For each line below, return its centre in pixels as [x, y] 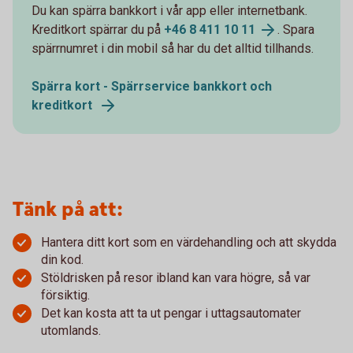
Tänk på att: [68, 210]
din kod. [62, 259]
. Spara [296, 29]
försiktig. [65, 295]
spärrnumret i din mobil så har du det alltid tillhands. [173, 48]
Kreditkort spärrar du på [98, 29]
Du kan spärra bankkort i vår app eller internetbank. [169, 10]
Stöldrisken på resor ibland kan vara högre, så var [176, 277]
